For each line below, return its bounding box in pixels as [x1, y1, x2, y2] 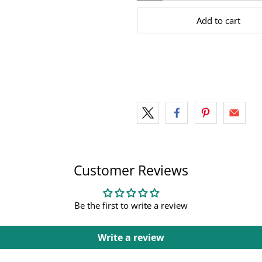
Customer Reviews [74, 161, 188, 180]
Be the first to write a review [74, 199, 188, 212]
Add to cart [196, 15, 240, 27]
